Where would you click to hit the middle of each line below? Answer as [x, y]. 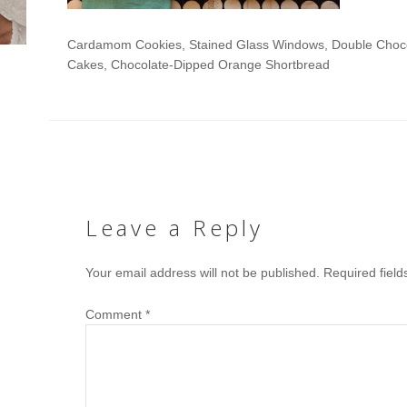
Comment [115, 315]
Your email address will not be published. [203, 273]
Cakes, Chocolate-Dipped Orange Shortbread [199, 65]
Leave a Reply [174, 228]
